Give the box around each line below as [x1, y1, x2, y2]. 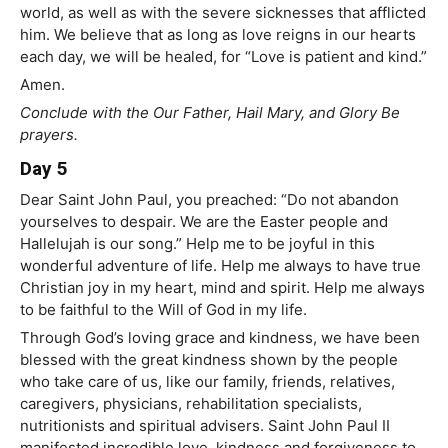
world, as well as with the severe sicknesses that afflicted [20, 3, 426, 23]
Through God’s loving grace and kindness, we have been [20, 328, 420, 348]
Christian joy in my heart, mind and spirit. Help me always [20, 278, 425, 298]
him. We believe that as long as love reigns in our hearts [20, 25, 416, 45]
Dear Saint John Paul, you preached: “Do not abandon [20, 190, 399, 210]
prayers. [20, 125, 78, 145]
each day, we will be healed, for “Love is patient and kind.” [20, 47, 427, 67]
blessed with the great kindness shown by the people [20, 350, 398, 370]
